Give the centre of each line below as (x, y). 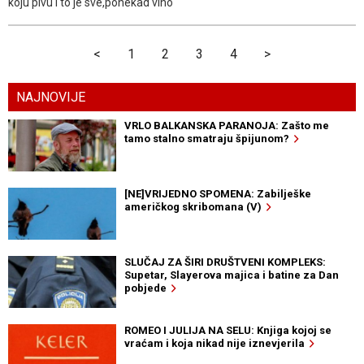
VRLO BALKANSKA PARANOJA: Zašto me (226, 125)
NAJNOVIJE (51, 97)
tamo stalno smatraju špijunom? (209, 138)
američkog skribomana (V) (195, 206)
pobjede (147, 288)
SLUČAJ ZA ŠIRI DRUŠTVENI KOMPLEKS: (225, 262)
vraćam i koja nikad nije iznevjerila (217, 343)
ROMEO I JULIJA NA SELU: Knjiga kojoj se (227, 330)
